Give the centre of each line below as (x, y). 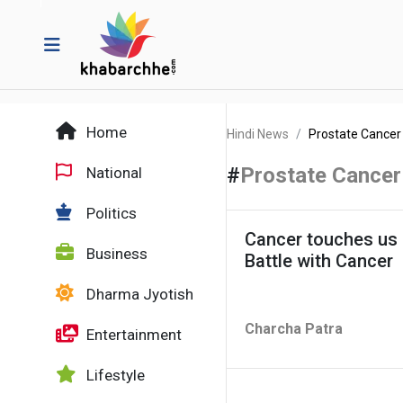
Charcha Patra (294, 329)
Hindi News (258, 134)
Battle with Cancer (319, 261)
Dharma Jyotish (138, 294)
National (112, 173)
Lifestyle (114, 375)
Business (115, 254)
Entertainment (132, 335)
